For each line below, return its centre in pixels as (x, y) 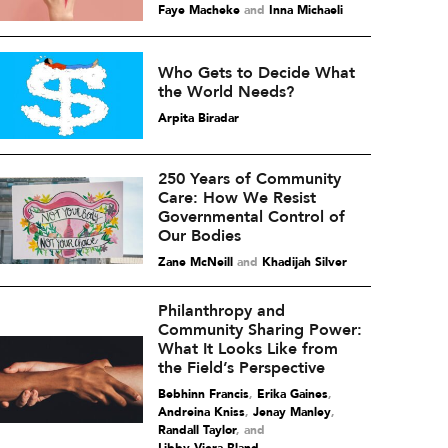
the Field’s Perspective (241, 368)
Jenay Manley (291, 412)
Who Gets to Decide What (256, 73)
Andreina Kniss (201, 412)
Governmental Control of (251, 217)
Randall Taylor (196, 430)
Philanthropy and (221, 311)
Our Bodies (199, 236)
